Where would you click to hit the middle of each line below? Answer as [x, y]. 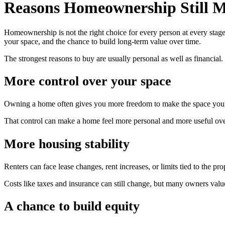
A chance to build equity [72, 206]
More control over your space [88, 81]
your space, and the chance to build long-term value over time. [102, 41]
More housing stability [67, 144]
